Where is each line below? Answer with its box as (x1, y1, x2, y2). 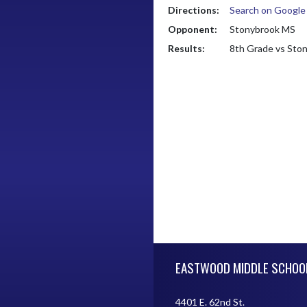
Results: (168, 42, 205, 54)
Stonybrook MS (229, 23, 295, 35)
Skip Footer (153, 243, 201, 256)
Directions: (168, 4, 219, 16)
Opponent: (168, 23, 217, 35)
